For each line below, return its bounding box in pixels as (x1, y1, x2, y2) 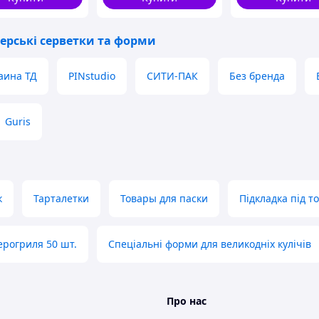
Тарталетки (33, 192, 89, 205)
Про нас (167, 294, 206, 308)
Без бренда (229, 69, 285, 83)
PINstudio (68, 69, 115, 83)
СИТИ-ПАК (147, 69, 198, 83)
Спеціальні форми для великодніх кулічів (108, 237, 311, 251)
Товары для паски (120, 192, 208, 205)
